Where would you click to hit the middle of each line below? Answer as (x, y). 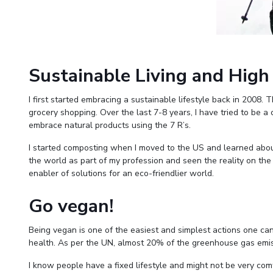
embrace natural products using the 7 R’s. (110, 125)
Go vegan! (71, 206)
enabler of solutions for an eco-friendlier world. (122, 173)
